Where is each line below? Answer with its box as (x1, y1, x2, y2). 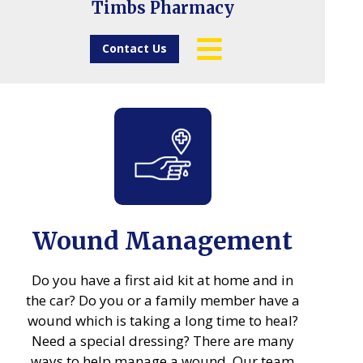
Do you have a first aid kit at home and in (32, 271, 293, 289)
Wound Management (32, 225, 293, 256)
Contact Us (101, 41, 167, 56)
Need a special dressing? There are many (31, 331, 294, 350)
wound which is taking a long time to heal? (27, 311, 298, 330)
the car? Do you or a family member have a (25, 291, 300, 310)
